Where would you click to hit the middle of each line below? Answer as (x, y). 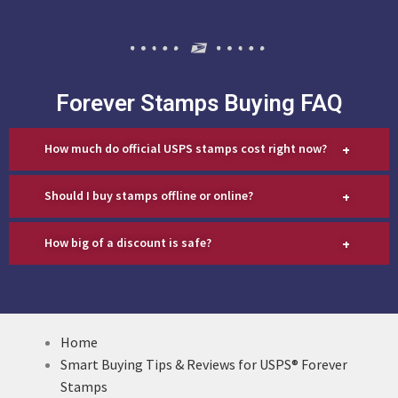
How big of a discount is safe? (128, 243)
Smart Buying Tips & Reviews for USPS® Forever (204, 364)
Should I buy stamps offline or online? (149, 196)
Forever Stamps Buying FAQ (199, 103)
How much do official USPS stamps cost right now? (186, 149)
